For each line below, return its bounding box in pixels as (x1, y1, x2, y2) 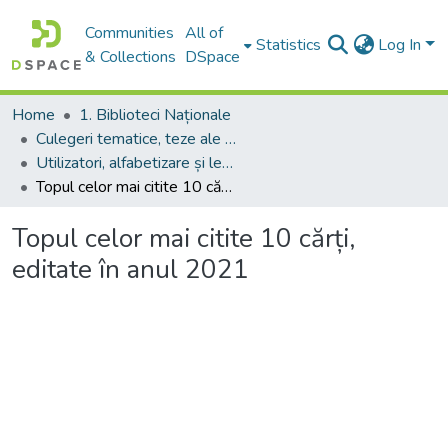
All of (185, 22, 224, 44)
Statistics (256, 34, 322, 56)
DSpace (185, 46, 241, 68)
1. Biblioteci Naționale (79, 104, 231, 126)
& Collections (85, 46, 177, 68)
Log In (378, 34, 426, 56)
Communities (85, 22, 175, 44)
